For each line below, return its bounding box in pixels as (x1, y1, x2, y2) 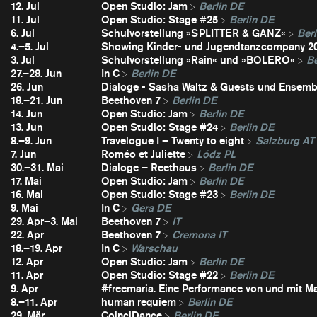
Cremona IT (171, 228, 226, 241)
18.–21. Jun (11, 93, 62, 107)
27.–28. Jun (11, 67, 62, 80)
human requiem (101, 295, 176, 309)
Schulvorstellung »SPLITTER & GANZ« (101, 26, 286, 40)
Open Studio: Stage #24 (101, 120, 218, 134)
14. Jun (11, 107, 42, 120)
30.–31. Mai (11, 161, 64, 174)
